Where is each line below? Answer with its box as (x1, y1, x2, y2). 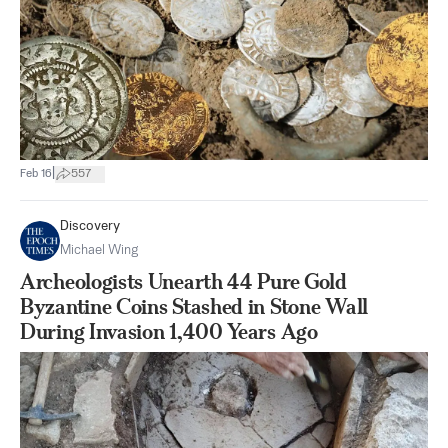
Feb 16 (20, 167, 52, 180)
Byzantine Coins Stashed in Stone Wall (20, 294, 368, 319)
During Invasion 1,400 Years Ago (20, 319, 318, 344)
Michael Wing (60, 244, 138, 257)
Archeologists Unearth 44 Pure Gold (20, 269, 347, 294)
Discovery (60, 220, 120, 233)
